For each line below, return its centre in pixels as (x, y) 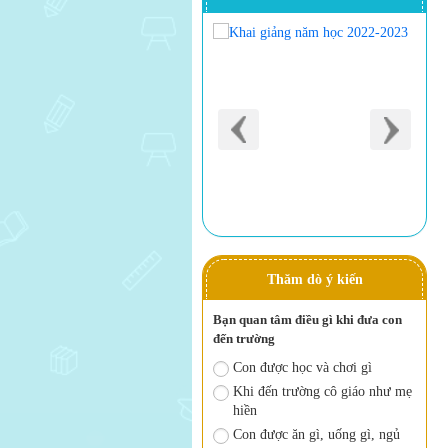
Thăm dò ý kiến (314, 279)
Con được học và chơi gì (302, 367)
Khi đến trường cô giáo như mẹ (322, 391)
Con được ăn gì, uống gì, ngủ (316, 434)
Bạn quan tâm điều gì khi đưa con (307, 319)
